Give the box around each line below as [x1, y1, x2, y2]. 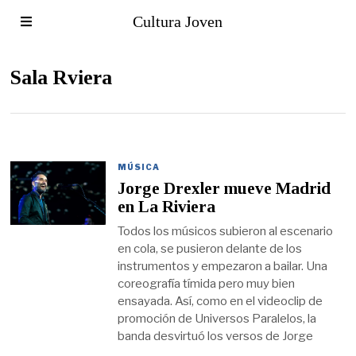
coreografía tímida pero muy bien [118, 276, 296, 291]
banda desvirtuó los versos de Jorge [118, 328, 314, 343]
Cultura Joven [133, 13, 223, 30]
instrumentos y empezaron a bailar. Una [118, 258, 328, 273]
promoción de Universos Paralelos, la [118, 311, 317, 326]
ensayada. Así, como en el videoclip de [118, 293, 323, 308]
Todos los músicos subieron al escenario [118, 223, 334, 238]
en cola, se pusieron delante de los [118, 241, 303, 256]
